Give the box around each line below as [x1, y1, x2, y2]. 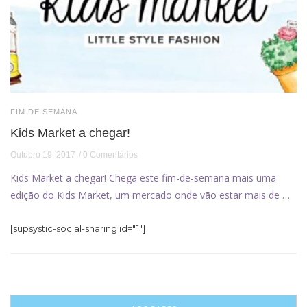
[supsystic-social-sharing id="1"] [10, 222, 145, 234]
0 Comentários [83, 149, 138, 160]
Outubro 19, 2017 [10, 149, 75, 160]
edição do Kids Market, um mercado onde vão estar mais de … [10, 188, 290, 201]
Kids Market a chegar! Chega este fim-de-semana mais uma [10, 171, 276, 184]
